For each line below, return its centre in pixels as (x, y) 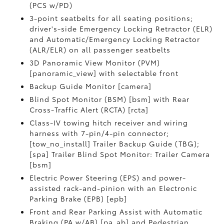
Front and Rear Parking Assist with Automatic (116, 211)
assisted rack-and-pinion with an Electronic (113, 188)
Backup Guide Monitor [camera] (91, 86)
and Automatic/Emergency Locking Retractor (115, 39)
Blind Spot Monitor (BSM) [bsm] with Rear (110, 99)
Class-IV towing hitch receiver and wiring (109, 122)
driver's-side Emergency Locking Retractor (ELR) (121, 28)
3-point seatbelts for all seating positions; (111, 18)
